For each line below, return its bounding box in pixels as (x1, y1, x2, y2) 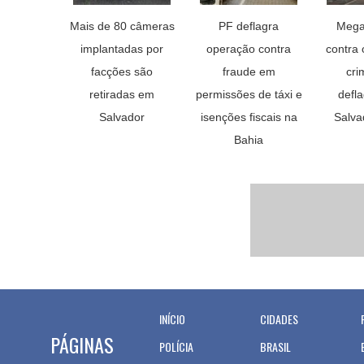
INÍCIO (159, 310, 185, 327)
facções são (91, 65, 153, 78)
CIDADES (260, 310, 298, 327)
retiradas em (89, 88, 154, 101)
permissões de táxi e (195, 88, 302, 101)
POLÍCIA (159, 338, 193, 355)
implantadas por (80, 42, 163, 55)
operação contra (206, 42, 291, 55)
